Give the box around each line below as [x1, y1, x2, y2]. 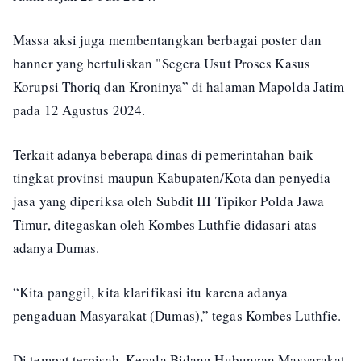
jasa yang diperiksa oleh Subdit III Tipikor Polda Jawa [13, 192, 325, 210]
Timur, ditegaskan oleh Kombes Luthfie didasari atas [13, 215, 317, 234]
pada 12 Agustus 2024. [13, 101, 151, 119]
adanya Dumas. [13, 239, 100, 257]
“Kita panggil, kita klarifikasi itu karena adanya [13, 283, 288, 301]
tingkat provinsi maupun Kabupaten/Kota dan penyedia [13, 168, 331, 187]
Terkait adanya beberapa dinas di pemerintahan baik [13, 145, 314, 164]
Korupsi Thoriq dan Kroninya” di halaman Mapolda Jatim [13, 77, 345, 96]
